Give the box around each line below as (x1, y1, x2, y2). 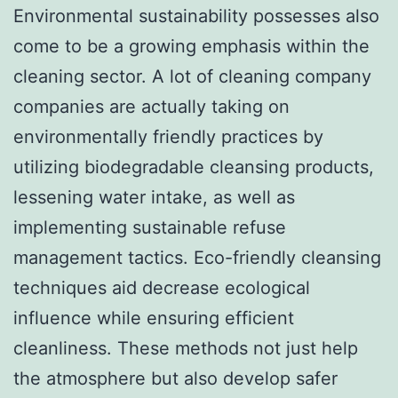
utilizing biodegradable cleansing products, (13, 155, 374, 178)
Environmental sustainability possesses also (13, 4, 379, 27)
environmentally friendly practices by (13, 125, 323, 147)
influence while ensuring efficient (13, 306, 294, 329)
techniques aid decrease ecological (13, 276, 310, 298)
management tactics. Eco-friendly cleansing (13, 246, 381, 268)
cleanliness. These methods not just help (13, 337, 358, 359)
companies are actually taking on (13, 95, 290, 117)
